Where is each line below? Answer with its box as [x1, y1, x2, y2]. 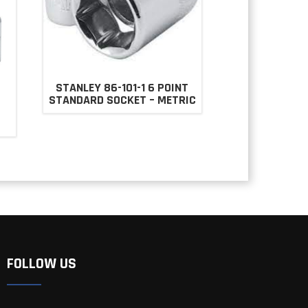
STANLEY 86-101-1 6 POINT [56, 80, 189, 96]
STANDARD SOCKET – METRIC [48, 92, 196, 109]
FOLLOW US [6, 254, 76, 274]
